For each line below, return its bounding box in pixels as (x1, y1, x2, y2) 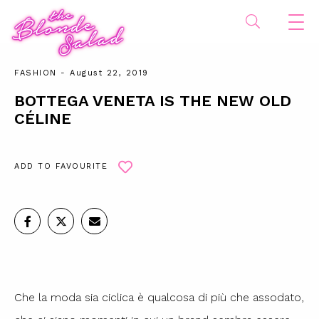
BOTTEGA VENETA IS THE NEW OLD (14, 92, 291, 110)
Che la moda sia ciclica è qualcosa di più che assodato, (14, 291, 304, 305)
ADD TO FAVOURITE (14, 162, 108, 171)
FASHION (14, 68, 57, 78)
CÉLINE (14, 110, 71, 127)
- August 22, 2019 (56, 68, 149, 78)
